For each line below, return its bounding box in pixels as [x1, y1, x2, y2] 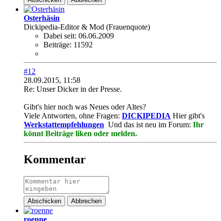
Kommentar [24, 152, 86, 166]
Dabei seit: [43, 31, 76, 40]
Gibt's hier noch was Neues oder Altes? [24, 102, 148, 111]
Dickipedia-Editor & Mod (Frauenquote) [24, 22, 150, 31]
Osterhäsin [24, 13, 60, 22]
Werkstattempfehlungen [24, 120, 104, 129]
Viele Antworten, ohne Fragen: [24, 111, 122, 120]
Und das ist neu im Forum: [106, 120, 193, 129]
